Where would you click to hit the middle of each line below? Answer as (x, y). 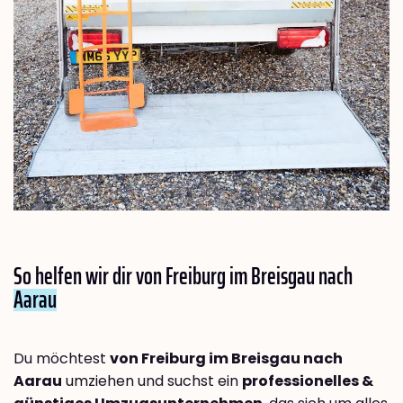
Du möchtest (62, 359)
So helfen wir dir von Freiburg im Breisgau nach (183, 276)
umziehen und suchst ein (152, 381)
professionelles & (308, 381)
